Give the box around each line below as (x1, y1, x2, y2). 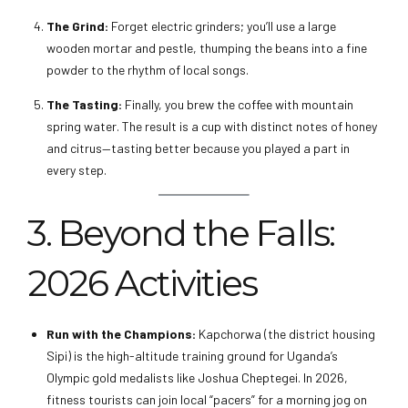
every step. (46, 162, 107, 178)
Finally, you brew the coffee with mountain (122, 97, 353, 113)
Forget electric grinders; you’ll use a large (108, 18, 336, 35)
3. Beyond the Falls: (27, 211, 334, 256)
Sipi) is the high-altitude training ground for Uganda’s (46, 347, 338, 363)
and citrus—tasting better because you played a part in (46, 140, 350, 157)
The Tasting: (46, 97, 122, 113)
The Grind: (46, 18, 108, 35)
